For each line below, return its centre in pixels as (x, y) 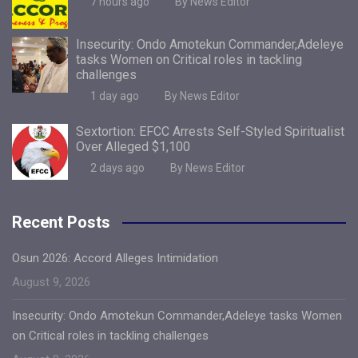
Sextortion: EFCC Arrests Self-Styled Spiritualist (210, 131)
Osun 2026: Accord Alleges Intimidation (115, 258)
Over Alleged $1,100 (133, 146)
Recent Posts (61, 222)
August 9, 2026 (51, 282)
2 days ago (117, 167)
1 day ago (114, 95)
